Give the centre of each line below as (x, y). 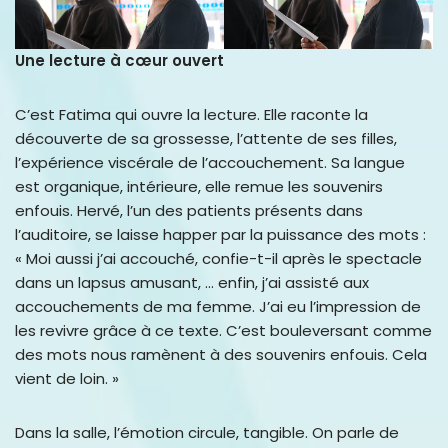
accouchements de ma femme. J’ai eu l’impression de (218, 306)
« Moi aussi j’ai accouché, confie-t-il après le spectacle (218, 258)
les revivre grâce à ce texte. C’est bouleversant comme (223, 330)
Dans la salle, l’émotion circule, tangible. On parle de (207, 432)
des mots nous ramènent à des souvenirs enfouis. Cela (221, 354)
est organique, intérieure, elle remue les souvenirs (199, 186)
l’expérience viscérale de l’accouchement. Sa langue (210, 162)
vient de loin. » (67, 378)
